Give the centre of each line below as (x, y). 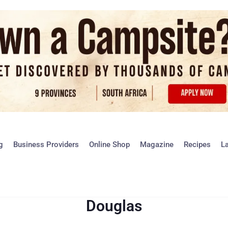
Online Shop (109, 145)
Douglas (114, 206)
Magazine (156, 145)
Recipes (197, 145)
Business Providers (46, 145)
